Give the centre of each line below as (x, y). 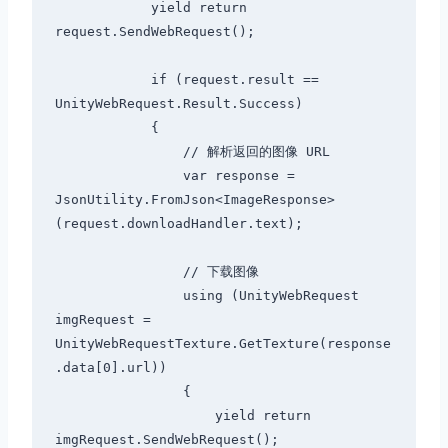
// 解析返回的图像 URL (118, 152)
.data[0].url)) (110, 368)
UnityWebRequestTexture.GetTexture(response (222, 344)
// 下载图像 (118, 272)
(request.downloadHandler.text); (178, 224)
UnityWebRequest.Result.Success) (178, 104)
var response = (118, 176)
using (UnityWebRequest (118, 296)
